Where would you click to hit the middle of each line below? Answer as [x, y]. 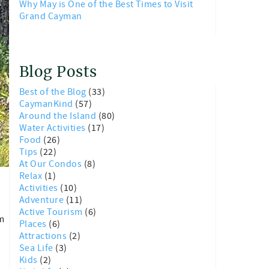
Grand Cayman [51, 16]
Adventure [43, 200]
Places [34, 224]
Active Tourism [52, 212]
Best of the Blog [54, 92]
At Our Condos [52, 164]
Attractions [44, 236]
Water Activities [54, 128]
